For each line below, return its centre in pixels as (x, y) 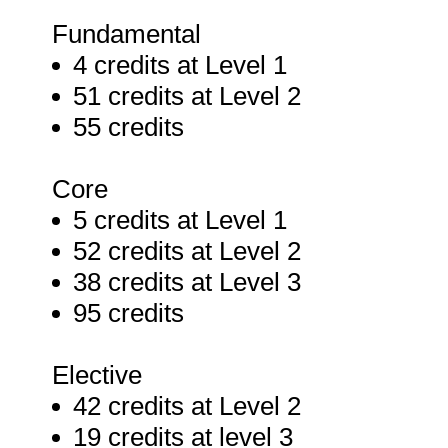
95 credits (128, 313)
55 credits (128, 127)
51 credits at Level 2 (187, 96)
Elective (97, 375)
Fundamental (126, 34)
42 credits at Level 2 (187, 406)
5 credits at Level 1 (180, 220)
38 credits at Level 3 (187, 282)
